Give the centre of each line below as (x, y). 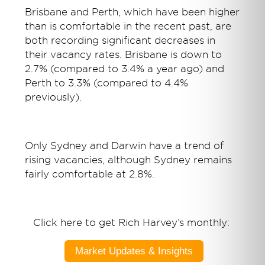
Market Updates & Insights (134, 251)
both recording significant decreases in (120, 41)
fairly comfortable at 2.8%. (90, 174)
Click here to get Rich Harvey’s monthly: (132, 223)
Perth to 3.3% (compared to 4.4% (107, 83)
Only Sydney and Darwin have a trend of (125, 146)
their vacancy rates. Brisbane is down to (124, 55)
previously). (54, 98)
